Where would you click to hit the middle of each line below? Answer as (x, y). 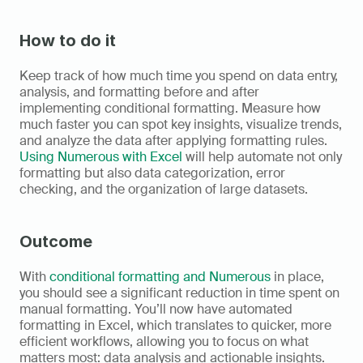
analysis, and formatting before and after (139, 92)
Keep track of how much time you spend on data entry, (179, 75)
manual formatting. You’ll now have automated (156, 309)
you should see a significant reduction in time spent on (179, 293)
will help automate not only (262, 156)
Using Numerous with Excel (101, 156)
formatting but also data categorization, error (152, 173)
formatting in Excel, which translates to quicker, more (175, 325)
